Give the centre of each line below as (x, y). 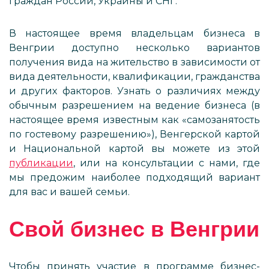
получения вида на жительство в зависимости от (134, 62)
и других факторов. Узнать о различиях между (134, 91)
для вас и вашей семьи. (69, 192)
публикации (41, 163)
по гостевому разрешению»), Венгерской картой (134, 134)
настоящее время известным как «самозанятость (134, 120)
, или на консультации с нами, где (167, 163)
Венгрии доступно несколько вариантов (134, 48)
